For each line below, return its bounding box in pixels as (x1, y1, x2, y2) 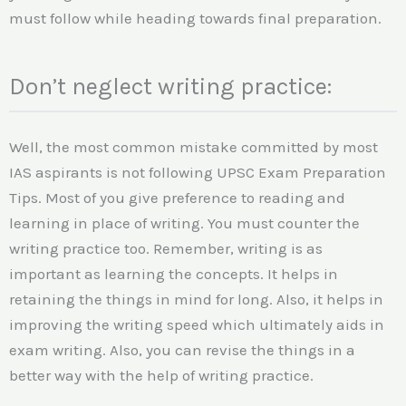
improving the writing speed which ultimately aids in (9, 314, 384, 333)
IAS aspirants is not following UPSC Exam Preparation (9, 162, 386, 181)
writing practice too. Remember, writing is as (9, 238, 323, 257)
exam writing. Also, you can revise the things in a (9, 340, 355, 359)
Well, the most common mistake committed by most (9, 137, 378, 156)
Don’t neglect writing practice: (9, 72, 332, 101)
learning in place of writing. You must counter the (9, 213, 360, 232)
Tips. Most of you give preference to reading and (9, 188, 345, 207)
